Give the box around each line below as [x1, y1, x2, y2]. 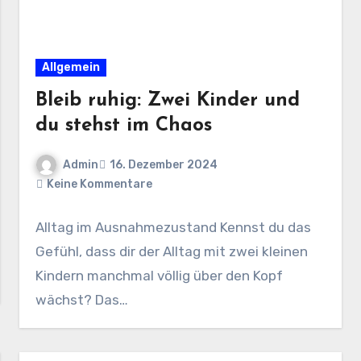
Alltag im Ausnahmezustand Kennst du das [35, 219, 312, 236]
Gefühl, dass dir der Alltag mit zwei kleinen [35, 243, 309, 260]
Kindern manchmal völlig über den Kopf [35, 268, 284, 284]
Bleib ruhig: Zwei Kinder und [35, 90, 301, 110]
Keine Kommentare [47, 177, 153, 192]
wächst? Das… [35, 292, 129, 309]
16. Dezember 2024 [110, 157, 218, 172]
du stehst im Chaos [35, 115, 213, 135]
